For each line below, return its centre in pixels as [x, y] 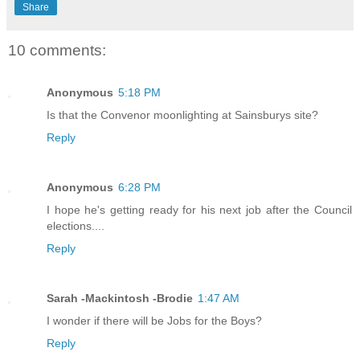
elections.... [76, 225]
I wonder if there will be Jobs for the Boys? [154, 320]
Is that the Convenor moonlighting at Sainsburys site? [182, 115]
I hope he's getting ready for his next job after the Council [199, 209]
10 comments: [57, 51]
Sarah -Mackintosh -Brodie [120, 298]
